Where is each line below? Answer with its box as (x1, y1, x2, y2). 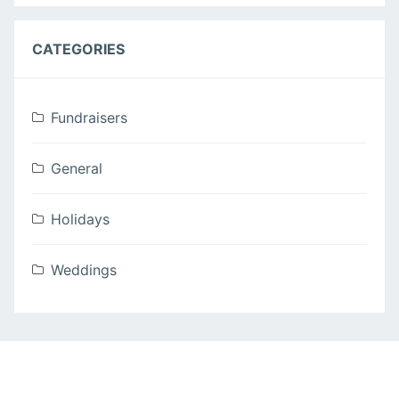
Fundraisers (51, 108, 127, 126)
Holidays (51, 209, 110, 228)
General (51, 159, 102, 177)
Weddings (51, 260, 117, 279)
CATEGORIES (32, 39, 125, 58)
